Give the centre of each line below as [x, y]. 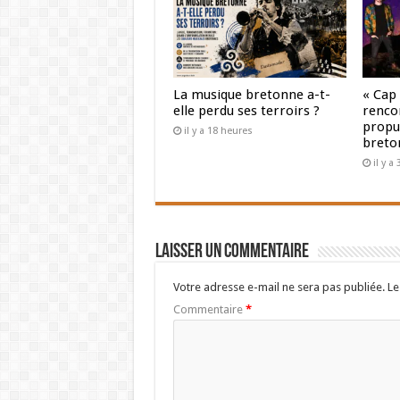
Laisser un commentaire [232, 253]
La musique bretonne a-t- [251, 95]
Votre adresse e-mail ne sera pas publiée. [279, 287]
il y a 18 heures [218, 131]
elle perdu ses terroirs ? [246, 111]
